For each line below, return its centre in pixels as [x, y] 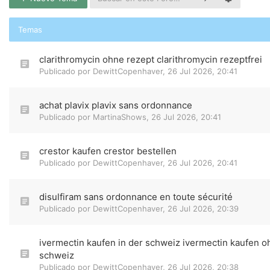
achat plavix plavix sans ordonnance [116, 105]
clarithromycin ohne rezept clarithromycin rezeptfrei [151, 59]
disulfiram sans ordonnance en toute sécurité [136, 197]
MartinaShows [120, 117]
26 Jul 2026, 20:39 [203, 209]
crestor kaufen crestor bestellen [108, 151]
